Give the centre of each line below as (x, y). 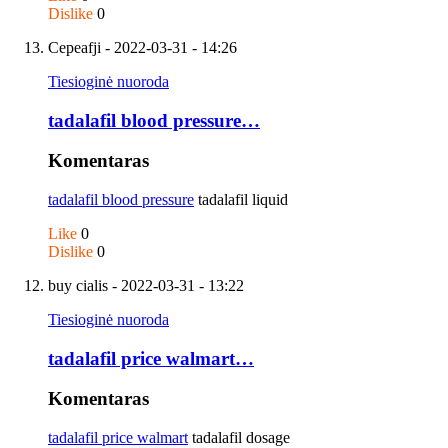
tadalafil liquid (241, 199)
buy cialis (78, 285)
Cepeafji (74, 47)
